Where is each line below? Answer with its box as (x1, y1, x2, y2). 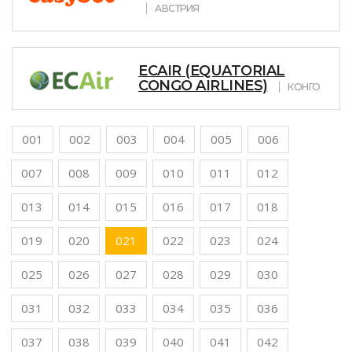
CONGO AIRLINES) (138, 76, 268, 94)
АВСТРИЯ (155, 2, 200, 14)
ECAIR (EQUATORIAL (138, 61, 285, 79)
